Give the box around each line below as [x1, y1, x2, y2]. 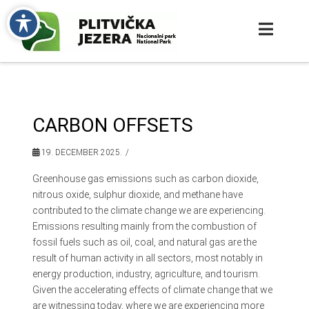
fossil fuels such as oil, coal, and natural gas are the [32, 236, 257, 248]
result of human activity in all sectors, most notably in [32, 252, 263, 263]
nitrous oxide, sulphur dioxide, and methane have [32, 188, 243, 200]
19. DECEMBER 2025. [39, 148, 122, 157]
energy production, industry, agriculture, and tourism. [32, 268, 260, 279]
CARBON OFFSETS [32, 114, 193, 137]
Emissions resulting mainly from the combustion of [32, 220, 257, 232]
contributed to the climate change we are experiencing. [32, 204, 266, 216]
